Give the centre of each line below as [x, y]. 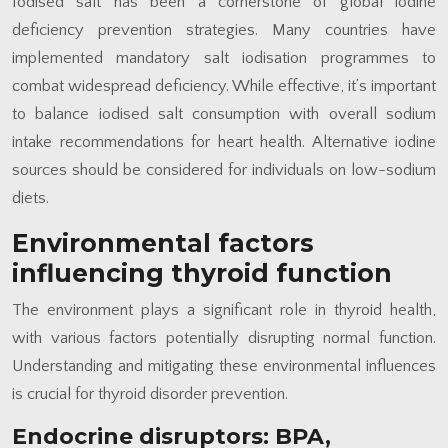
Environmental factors [163, 242]
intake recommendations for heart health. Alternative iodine [224, 141]
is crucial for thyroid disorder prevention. [150, 393]
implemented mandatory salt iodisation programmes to [224, 57]
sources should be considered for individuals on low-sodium [224, 169]
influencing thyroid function [202, 272]
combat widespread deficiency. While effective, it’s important [224, 85]
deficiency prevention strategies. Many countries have [224, 29]
